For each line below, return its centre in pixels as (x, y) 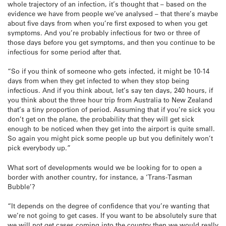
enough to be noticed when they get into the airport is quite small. (111, 129)
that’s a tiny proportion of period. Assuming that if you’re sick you (111, 109)
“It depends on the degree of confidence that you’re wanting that (108, 205)
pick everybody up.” (39, 148)
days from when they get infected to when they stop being (98, 81)
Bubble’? (21, 186)
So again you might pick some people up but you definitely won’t (110, 138)
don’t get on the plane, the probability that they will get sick (101, 119)
